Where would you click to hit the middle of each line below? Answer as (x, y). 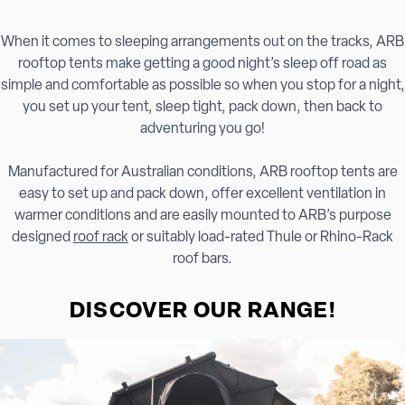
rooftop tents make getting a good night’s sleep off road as (202, 64)
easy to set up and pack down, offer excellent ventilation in (202, 194)
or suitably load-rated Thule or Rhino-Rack (261, 238)
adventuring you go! (202, 129)
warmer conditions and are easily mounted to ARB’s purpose (202, 216)
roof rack (101, 238)
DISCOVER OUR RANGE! (202, 312)
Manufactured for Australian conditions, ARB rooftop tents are (202, 173)
